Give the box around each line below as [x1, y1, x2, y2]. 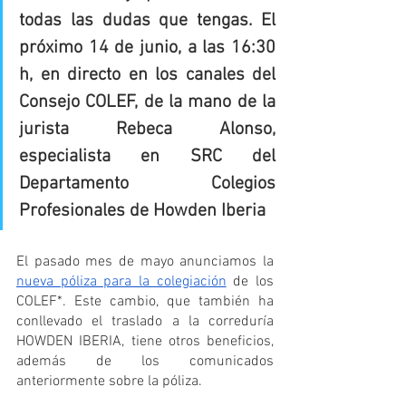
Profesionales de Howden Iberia [19, 200, 266, 223]
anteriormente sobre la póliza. [16, 372, 202, 391]
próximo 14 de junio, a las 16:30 [19, 37, 275, 60]
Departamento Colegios [19, 173, 275, 196]
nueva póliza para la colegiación [16, 273, 227, 292]
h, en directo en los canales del [19, 64, 275, 87]
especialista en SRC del [19, 146, 275, 169]
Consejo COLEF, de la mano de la [19, 92, 275, 114]
